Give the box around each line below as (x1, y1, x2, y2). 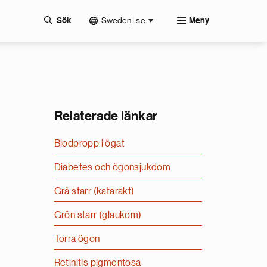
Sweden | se (101, 16, 145, 24)
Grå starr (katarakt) (54, 187, 135, 196)
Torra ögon (54, 234, 100, 244)
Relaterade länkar (54, 110, 158, 123)
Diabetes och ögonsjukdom (54, 163, 171, 172)
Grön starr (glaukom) (54, 210, 142, 220)
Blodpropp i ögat (54, 139, 125, 148)
